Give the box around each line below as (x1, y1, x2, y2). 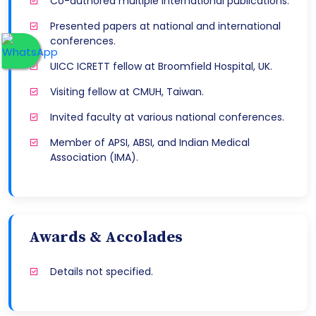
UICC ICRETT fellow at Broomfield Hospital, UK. (50, 59, 272, 74)
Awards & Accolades (29, 228, 183, 248)
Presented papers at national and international (50, 19, 281, 34)
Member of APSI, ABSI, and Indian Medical (50, 135, 250, 150)
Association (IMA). (50, 150, 138, 165)
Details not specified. (50, 265, 153, 279)
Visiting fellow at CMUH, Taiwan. (50, 85, 204, 99)
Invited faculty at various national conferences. (50, 110, 284, 125)
